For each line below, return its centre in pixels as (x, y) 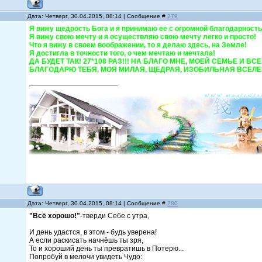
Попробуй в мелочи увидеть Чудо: (87, 257)
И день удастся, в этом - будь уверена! (95, 232)
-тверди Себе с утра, (118, 216)
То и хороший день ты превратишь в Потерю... (108, 249)
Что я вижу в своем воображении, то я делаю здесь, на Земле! (143, 45)
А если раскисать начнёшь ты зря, (87, 240)
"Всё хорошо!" (55, 216)
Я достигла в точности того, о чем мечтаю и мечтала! (127, 53)
